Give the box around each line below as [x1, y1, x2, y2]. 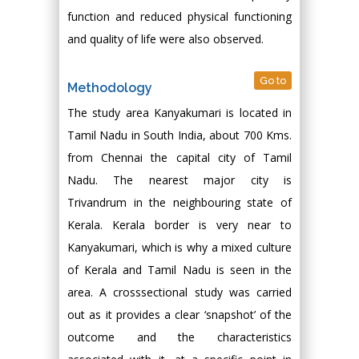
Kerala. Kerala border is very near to [67, 217, 292, 232]
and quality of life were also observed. [67, 31, 264, 46]
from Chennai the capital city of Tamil [67, 150, 292, 165]
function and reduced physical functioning [67, 9, 292, 24]
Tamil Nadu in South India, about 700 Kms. [67, 127, 292, 143]
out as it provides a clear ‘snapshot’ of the [67, 307, 292, 322]
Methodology [67, 80, 152, 95]
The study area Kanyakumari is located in [67, 105, 292, 120]
